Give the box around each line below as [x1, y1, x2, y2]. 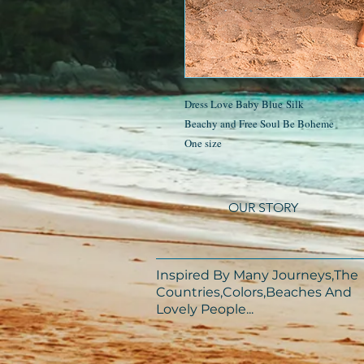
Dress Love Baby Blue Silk [184, 97, 307, 111]
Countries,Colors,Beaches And [156, 284, 352, 300]
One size [184, 136, 225, 150]
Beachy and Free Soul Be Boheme [184, 116, 334, 131]
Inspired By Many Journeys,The [156, 267, 358, 283]
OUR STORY [227, 200, 298, 215]
